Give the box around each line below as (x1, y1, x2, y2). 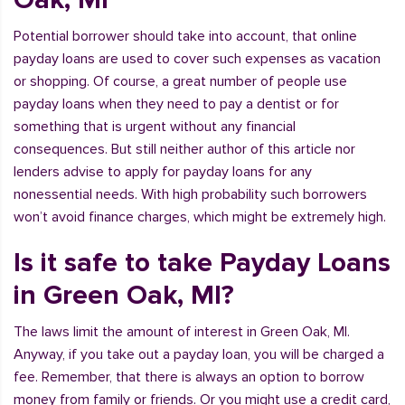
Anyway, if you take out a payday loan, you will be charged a (14, 345, 384, 363)
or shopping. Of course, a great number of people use (14, 72, 347, 90)
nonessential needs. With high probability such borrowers (14, 185, 367, 203)
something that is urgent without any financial (14, 118, 296, 136)
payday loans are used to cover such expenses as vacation (14, 50, 381, 68)
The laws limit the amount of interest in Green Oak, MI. (14, 323, 350, 341)
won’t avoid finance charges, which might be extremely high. (14, 208, 386, 226)
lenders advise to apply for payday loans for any (14, 163, 312, 181)
